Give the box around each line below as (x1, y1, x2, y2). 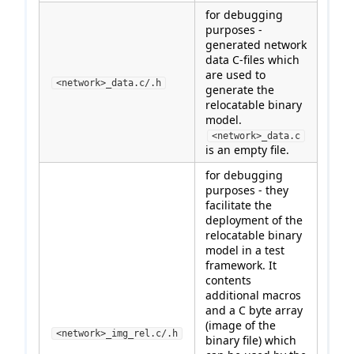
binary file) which (205, 332, 296, 348)
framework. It (205, 257, 277, 273)
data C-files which (205, 51, 299, 67)
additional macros (205, 287, 301, 303)
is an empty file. (205, 141, 289, 157)
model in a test (205, 242, 284, 258)
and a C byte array (205, 302, 303, 318)
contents (205, 272, 251, 288)
